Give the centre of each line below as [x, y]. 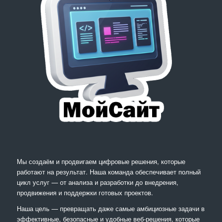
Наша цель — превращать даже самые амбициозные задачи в [111, 209]
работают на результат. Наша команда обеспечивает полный [109, 172]
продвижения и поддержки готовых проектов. [85, 193]
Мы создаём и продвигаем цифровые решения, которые [101, 162]
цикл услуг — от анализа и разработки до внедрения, [97, 182]
